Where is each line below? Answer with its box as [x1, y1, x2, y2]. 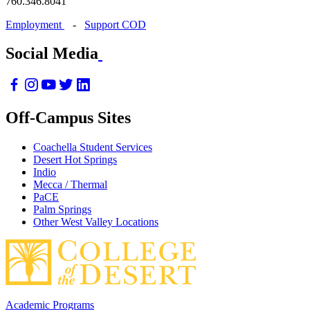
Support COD [84, 18, 146, 30]
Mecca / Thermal [33, 179, 107, 191]
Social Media [6, 44, 98, 63]
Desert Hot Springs [33, 154, 117, 166]
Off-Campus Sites [6, 109, 131, 127]
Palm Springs [33, 203, 91, 216]
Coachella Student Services [33, 141, 152, 154]
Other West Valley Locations [33, 216, 158, 228]
